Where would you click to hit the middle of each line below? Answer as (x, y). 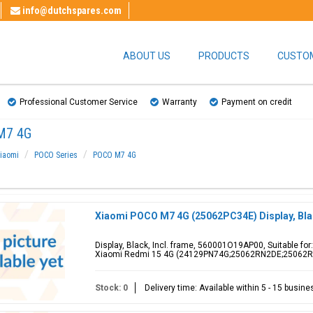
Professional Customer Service (79, 102)
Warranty (180, 102)
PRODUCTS (224, 56)
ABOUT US (147, 56)
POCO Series (56, 155)
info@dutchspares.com (72, 10)
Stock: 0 (111, 288)
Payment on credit (257, 102)
